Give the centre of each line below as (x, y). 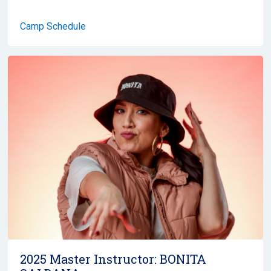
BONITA (183, 259)
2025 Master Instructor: (90, 259)
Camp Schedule (53, 26)
